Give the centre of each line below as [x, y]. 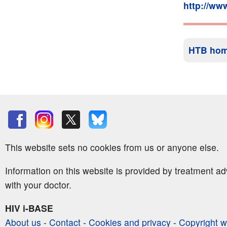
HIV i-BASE [29, 208]
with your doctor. [38, 185]
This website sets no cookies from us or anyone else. [112, 147]
